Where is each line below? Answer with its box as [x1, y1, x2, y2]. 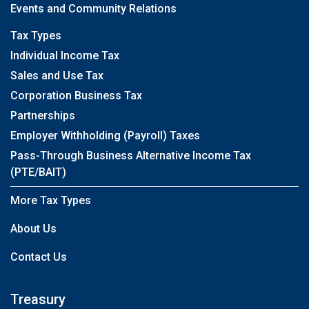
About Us [10, 222, 57, 235]
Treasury [10, 291, 66, 308]
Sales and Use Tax [10, 69, 103, 82]
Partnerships [10, 109, 75, 122]
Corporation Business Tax [10, 89, 142, 102]
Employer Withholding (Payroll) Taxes [10, 129, 200, 142]
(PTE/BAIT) [10, 166, 66, 179]
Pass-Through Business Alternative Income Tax [10, 149, 251, 162]
